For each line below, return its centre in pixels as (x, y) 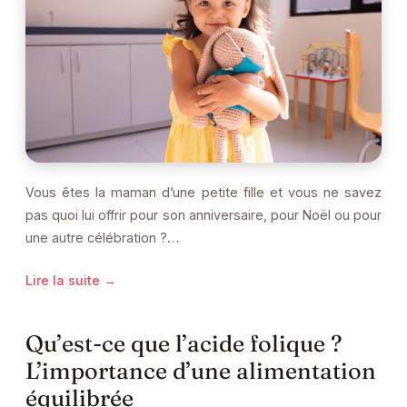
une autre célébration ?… (103, 238)
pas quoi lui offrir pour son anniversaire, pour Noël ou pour (203, 215)
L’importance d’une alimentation (201, 371)
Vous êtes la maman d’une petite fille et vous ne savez (203, 193)
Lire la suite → (71, 281)
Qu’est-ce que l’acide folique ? (184, 343)
